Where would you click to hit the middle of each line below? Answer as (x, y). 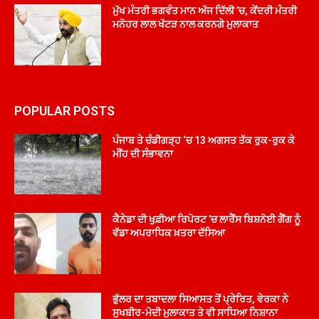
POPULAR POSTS (64, 110)
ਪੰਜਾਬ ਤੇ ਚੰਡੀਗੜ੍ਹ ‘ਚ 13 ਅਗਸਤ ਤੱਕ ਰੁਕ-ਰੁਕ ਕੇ (204, 140)
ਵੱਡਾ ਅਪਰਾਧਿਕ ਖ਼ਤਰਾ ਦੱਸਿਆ (169, 233)
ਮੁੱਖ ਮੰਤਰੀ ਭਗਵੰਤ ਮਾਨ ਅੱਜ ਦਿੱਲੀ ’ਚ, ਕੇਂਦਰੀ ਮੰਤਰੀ (205, 10)
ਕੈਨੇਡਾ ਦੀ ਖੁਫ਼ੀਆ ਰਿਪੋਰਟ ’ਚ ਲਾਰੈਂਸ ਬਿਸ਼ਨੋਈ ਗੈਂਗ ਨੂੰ (207, 220)
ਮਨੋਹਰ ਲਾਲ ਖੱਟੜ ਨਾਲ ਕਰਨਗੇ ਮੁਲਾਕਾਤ (186, 24)
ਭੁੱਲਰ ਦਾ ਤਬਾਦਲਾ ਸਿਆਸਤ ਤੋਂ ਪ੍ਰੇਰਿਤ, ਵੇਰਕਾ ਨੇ (201, 299)
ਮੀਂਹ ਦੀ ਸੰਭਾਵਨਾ (143, 153)
